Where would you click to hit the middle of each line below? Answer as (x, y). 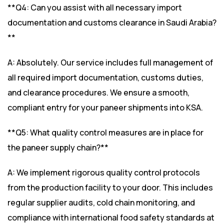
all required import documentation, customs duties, (105, 78)
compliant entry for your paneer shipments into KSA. (105, 108)
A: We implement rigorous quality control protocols (104, 173)
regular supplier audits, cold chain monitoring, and (101, 203)
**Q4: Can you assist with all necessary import (95, 8)
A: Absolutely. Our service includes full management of (110, 63)
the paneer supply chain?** (58, 148)
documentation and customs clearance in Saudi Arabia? (112, 23)
